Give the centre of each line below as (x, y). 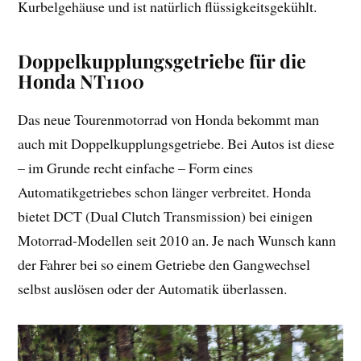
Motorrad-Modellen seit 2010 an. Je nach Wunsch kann (177, 240)
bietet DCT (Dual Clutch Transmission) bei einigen (166, 216)
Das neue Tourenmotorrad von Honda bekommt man (169, 119)
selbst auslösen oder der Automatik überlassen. (153, 288)
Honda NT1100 (81, 81)
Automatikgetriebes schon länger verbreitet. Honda (165, 191)
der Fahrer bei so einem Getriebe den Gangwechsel (164, 264)
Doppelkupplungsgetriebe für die (162, 60)
